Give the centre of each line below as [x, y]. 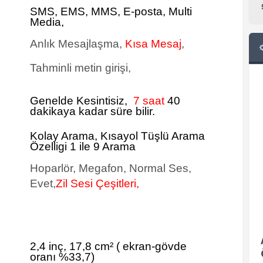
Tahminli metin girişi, [80, 68]
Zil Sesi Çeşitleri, [97, 183]
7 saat [147, 101]
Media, [47, 22]
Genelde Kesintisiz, [80, 101]
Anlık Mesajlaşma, [77, 44]
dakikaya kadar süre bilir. [92, 111]
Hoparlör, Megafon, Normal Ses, [111, 168]
